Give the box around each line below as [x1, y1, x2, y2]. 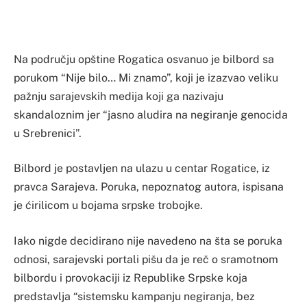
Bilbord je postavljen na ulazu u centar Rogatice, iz [14, 162, 270, 175]
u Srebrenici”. [14, 126, 82, 140]
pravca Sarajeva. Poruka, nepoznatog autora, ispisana [14, 180, 284, 194]
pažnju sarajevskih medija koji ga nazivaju [14, 89, 223, 103]
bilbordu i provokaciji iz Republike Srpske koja [14, 271, 247, 285]
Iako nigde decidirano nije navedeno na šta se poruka [14, 234, 282, 248]
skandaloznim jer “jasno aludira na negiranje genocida [14, 108, 288, 121]
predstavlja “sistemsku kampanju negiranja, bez [14, 290, 255, 304]
